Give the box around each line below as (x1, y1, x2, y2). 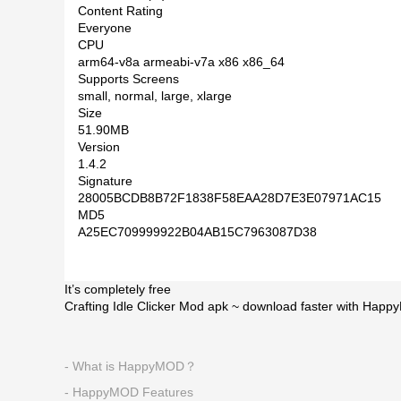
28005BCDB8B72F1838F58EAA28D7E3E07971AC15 (78, 191, 381, 205)
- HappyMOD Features (64, 385, 193, 399)
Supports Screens (78, 72, 179, 86)
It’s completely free (64, 282, 171, 296)
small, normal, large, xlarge (78, 89, 232, 103)
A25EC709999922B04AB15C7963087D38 (78, 225, 317, 239)
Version (78, 140, 120, 154)
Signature (78, 174, 132, 188)
